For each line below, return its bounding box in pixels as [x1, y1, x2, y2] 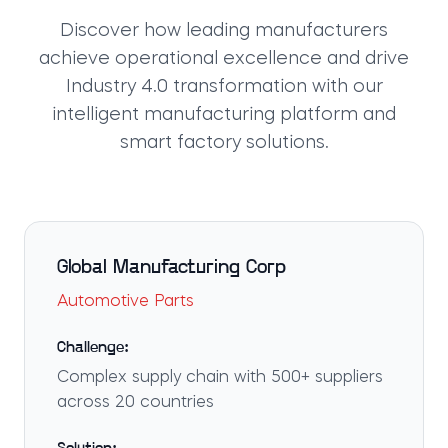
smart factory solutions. [119, 134, 329, 152]
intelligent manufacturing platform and [52, 106, 396, 124]
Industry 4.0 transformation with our [65, 78, 383, 96]
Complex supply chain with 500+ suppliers [57, 370, 383, 386]
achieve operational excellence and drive [39, 50, 409, 68]
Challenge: [57, 340, 129, 356]
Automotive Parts [57, 294, 194, 310]
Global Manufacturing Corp [57, 258, 286, 278]
